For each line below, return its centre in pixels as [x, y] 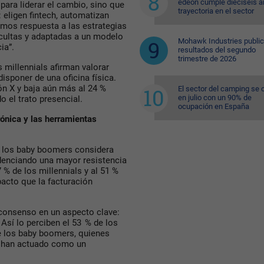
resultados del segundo [217, 50]
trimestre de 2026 [207, 59]
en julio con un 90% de [214, 98]
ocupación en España [213, 106]
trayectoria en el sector [216, 11]
